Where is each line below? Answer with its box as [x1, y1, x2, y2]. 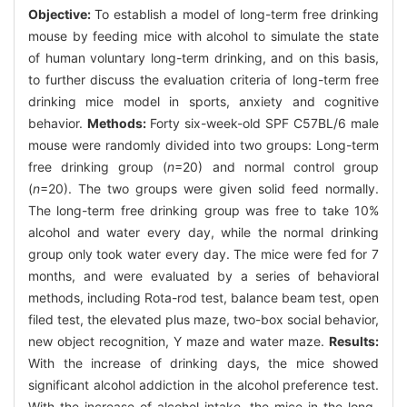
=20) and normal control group [174, 158, 380, 174]
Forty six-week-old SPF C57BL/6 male [150, 114, 379, 131]
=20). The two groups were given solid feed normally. [40, 180, 379, 196]
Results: [329, 333, 379, 349]
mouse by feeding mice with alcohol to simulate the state [28, 27, 379, 44]
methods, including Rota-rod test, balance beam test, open [28, 289, 379, 305]
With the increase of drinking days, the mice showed [28, 354, 379, 371]
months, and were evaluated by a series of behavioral [28, 267, 379, 283]
